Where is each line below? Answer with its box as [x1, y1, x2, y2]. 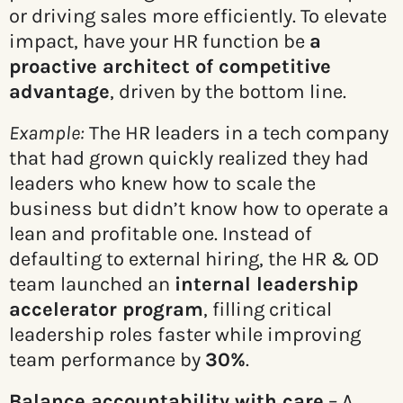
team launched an [9, 273, 175, 297]
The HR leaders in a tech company [85, 121, 389, 146]
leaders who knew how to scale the [9, 172, 316, 196]
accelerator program [9, 298, 203, 322]
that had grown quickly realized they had [9, 147, 369, 171]
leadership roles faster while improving [9, 323, 361, 347]
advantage [9, 80, 110, 104]
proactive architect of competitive [9, 55, 331, 79]
